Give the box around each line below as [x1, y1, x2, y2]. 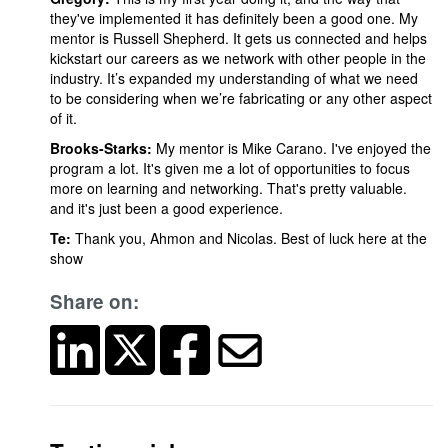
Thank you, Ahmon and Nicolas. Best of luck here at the [71, 228, 427, 248]
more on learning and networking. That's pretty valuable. [50, 178, 407, 198]
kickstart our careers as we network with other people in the [50, 48, 426, 68]
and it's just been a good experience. [50, 198, 283, 218]
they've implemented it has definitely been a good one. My [50, 8, 418, 28]
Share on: [50, 288, 139, 315]
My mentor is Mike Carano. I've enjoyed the [152, 138, 431, 158]
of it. [50, 108, 77, 128]
